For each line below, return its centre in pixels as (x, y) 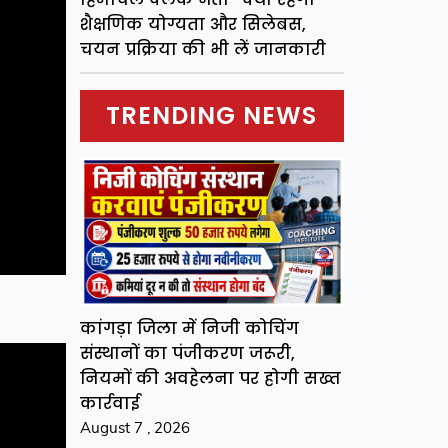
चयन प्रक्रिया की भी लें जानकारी (202, 50)
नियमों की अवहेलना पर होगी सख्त (210, 378)
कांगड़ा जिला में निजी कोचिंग (189, 328)
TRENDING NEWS (212, 116)
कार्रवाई (109, 403)
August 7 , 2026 (134, 427)
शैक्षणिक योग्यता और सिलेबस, (192, 25)
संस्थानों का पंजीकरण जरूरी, (187, 353)
